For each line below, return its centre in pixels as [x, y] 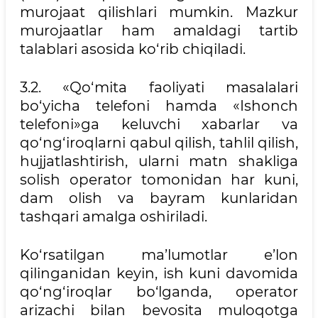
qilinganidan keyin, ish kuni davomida [159, 273]
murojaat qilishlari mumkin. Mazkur [159, 12]
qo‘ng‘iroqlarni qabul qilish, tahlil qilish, [159, 143]
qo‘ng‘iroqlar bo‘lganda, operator [159, 292]
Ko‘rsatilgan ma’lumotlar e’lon [159, 255]
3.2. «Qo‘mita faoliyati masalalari [159, 87]
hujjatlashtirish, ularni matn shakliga [159, 161]
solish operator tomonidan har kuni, [159, 180]
